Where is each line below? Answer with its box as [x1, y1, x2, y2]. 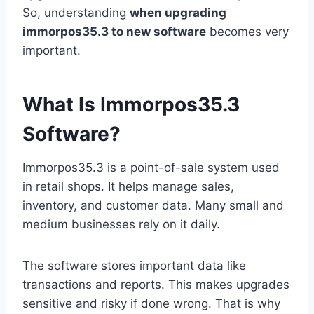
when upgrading [130, 6, 226, 20]
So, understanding [22, 6, 130, 20]
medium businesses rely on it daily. [22, 217, 220, 232]
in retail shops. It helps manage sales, [22, 179, 234, 194]
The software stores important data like [22, 259, 246, 273]
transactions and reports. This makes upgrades [22, 278, 289, 292]
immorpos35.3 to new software [22, 25, 206, 39]
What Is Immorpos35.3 [22, 93, 240, 117]
